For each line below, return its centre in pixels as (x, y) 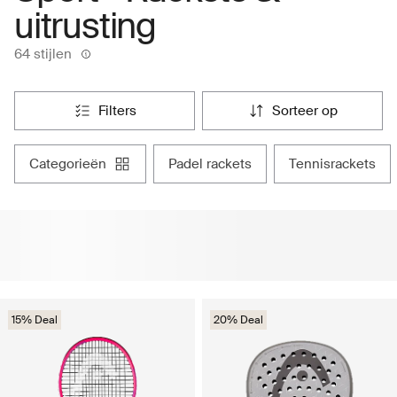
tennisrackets (336, 163)
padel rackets (214, 163)
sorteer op (309, 110)
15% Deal (35, 319)
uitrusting (86, 26)
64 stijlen (43, 54)
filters (121, 110)
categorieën (73, 163)
